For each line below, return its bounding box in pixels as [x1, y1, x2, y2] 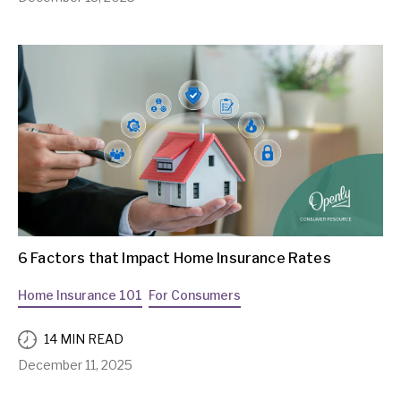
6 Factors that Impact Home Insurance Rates [18, 249, 331, 267]
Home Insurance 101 [18, 286, 142, 303]
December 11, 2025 [18, 356, 132, 372]
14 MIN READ [44, 331, 124, 347]
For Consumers [149, 286, 241, 303]
